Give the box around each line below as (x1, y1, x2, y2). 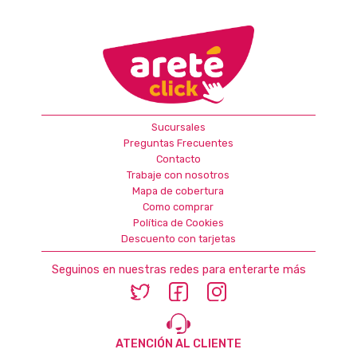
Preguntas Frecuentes (123, 137, 233, 150)
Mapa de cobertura (132, 185, 225, 198)
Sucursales (151, 121, 206, 134)
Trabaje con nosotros (127, 169, 230, 182)
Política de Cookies (132, 217, 224, 229)
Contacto (155, 153, 201, 166)
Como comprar (143, 201, 214, 214)
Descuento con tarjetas (120, 233, 236, 245)
